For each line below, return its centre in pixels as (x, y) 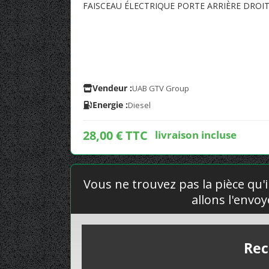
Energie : (110, 105)
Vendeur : (112, 88)
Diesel (139, 105)
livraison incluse (196, 134)
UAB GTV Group (161, 88)
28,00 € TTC (115, 135)
